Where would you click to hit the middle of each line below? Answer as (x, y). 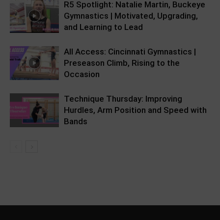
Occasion (82, 74)
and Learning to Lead (103, 27)
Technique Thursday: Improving (123, 98)
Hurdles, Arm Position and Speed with (135, 110)
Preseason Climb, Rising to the (122, 63)
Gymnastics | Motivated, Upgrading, (131, 15)
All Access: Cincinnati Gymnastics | (130, 51)
